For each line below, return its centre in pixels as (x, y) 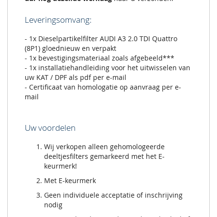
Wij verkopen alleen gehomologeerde (104, 147)
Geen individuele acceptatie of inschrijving (113, 195)
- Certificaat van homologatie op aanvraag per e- (103, 87)
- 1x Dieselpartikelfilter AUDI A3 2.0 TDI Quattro (101, 39)
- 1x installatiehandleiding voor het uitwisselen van (108, 68)
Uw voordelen (50, 128)
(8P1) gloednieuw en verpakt (70, 48)
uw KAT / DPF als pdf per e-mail (76, 77)
